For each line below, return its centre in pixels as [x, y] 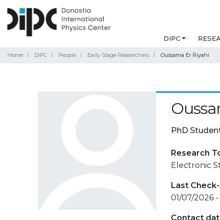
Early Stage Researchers [118, 55]
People [67, 55]
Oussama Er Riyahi [185, 55]
